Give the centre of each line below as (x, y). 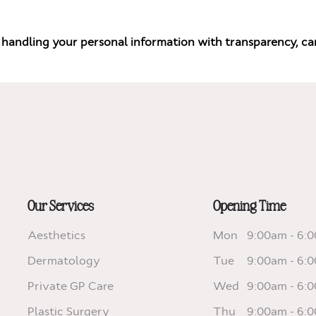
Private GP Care (71, 286)
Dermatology (64, 261)
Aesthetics (56, 236)
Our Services (61, 205)
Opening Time (249, 205)
